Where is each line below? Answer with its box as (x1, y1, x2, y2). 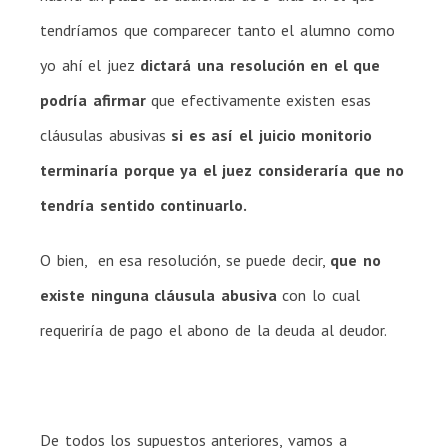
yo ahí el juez (40, 54, 141, 75)
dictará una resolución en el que (140, 54, 381, 75)
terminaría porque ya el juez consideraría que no (40, 159, 405, 180)
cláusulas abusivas (40, 124, 172, 145)
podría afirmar (40, 89, 146, 110)
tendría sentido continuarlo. (40, 194, 248, 215)
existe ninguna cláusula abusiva (40, 284, 277, 305)
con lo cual (276, 284, 360, 305)
